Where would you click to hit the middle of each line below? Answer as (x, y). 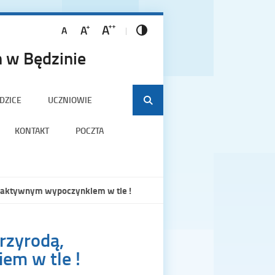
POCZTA (90, 130)
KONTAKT (32, 130)
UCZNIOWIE (70, 99)
